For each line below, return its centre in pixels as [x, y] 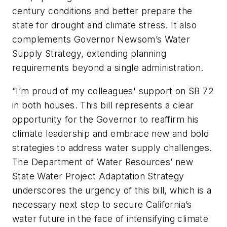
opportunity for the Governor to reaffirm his [106, 119]
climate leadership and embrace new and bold [111, 133]
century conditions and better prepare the [102, 11]
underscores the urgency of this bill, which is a [112, 190]
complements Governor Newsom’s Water [101, 40]
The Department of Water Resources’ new [103, 162]
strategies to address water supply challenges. [112, 147]
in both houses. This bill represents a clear [103, 105]
